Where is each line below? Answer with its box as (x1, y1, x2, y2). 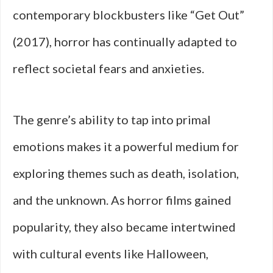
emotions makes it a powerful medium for (13, 139, 239, 154)
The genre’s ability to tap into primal (13, 112, 211, 127)
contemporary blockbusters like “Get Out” (13, 7, 244, 22)
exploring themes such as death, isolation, (13, 166, 239, 180)
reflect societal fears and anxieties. (13, 61, 204, 76)
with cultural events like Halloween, (13, 246, 208, 261)
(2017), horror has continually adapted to (13, 34, 237, 49)
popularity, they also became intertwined (13, 219, 236, 234)
